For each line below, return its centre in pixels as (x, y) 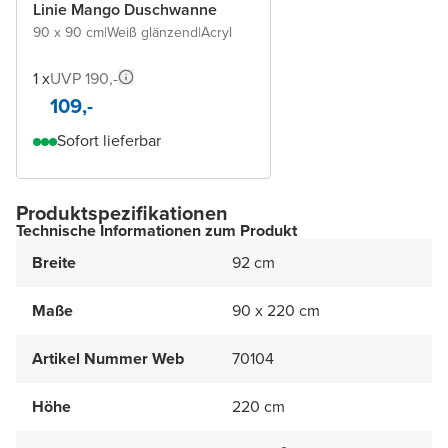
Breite (54, 262)
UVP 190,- (84, 78)
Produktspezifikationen (122, 212)
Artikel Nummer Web (108, 358)
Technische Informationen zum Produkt (156, 230)
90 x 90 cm (68, 32)
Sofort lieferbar (109, 140)
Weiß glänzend (152, 32)
